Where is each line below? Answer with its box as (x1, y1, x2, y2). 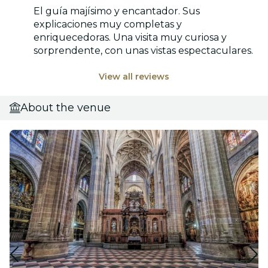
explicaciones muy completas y (33, 18, 182, 30)
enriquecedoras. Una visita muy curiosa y (33, 31, 227, 43)
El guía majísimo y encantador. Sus (33, 5, 200, 17)
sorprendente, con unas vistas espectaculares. (33, 44, 253, 56)
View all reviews (99, 71, 169, 82)
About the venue (20, 100, 111, 114)
